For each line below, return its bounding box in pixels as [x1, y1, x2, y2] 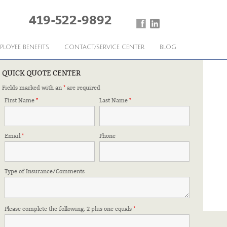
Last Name [99, 97, 130, 104]
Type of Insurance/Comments [5, 168, 85, 175]
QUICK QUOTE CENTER [2, 69, 81, 78]
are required [65, 85, 100, 91]
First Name [5, 97, 36, 104]
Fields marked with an [2, 85, 63, 91]
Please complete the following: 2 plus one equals [5, 206, 133, 212]
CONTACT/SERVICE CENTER [64, 44, 144, 51]
